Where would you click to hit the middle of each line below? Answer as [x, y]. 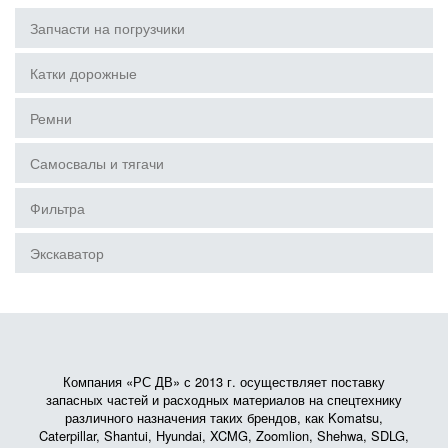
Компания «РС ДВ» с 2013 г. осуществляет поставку [224, 381]
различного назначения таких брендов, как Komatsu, [224, 417]
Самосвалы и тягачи [97, 163]
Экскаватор [67, 253]
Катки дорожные [83, 73]
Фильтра [57, 208]
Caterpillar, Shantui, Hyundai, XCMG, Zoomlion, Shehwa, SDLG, [224, 435]
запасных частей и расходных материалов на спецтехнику [224, 399]
